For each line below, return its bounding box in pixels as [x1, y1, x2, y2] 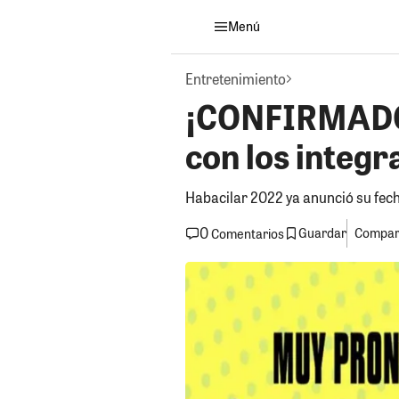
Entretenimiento [185, 69, 286, 88]
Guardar [298, 224, 346, 242]
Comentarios [211, 224, 284, 242]
